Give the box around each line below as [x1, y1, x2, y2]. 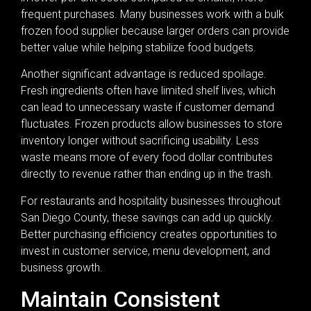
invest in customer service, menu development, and [21, 244, 270, 258]
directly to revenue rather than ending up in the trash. [21, 167, 274, 181]
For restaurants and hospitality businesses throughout [21, 194, 280, 208]
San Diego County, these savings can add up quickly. [21, 210, 274, 224]
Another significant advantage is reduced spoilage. [21, 67, 267, 81]
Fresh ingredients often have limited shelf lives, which [21, 84, 276, 98]
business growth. [21, 260, 103, 274]
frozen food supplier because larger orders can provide [21, 24, 289, 38]
